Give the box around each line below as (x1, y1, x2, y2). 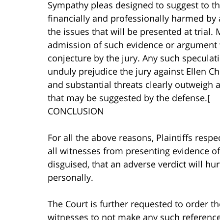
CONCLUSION (48, 105, 104, 117)
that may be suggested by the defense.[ (48, 91, 210, 104)
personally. (48, 171, 93, 183)
